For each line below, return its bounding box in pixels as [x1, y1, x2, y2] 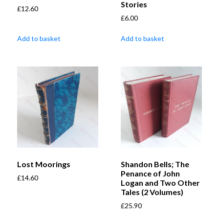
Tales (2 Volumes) [121, 187, 183, 197]
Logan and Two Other [121, 178, 200, 188]
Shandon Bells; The [121, 159, 189, 169]
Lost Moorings [17, 159, 70, 169]
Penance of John [121, 169, 180, 178]
